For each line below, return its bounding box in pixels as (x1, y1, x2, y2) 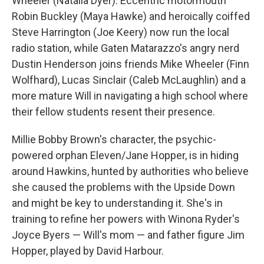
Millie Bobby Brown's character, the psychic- (12, 133, 216, 146)
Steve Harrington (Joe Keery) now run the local (12, 26, 229, 38)
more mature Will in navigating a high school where (12, 90, 248, 102)
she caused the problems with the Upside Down (12, 181, 235, 193)
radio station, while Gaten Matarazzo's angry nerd (12, 42, 239, 54)
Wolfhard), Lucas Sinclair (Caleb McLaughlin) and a (12, 74, 246, 86)
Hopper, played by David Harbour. (12, 245, 164, 257)
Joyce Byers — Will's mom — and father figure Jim (12, 229, 245, 241)
